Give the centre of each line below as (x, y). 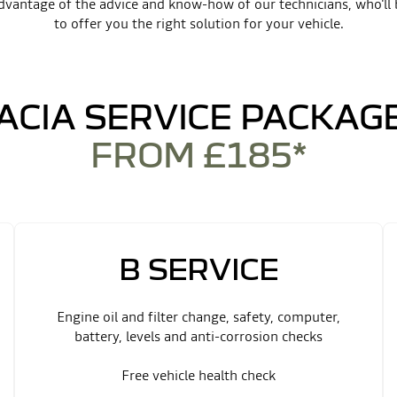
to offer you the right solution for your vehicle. (198, 23)
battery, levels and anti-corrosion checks (198, 336)
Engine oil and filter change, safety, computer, (198, 316)
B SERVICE (198, 268)
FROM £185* (198, 154)
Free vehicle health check (198, 375)
